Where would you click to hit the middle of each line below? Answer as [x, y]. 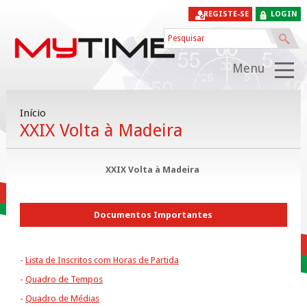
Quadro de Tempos [64, 280]
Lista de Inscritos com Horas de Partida [102, 260]
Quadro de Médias [62, 299]
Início [33, 113]
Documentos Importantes [153, 215]
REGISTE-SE [226, 14]
